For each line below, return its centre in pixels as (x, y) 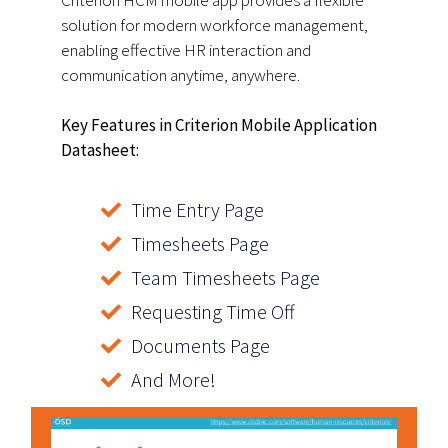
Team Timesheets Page (226, 277)
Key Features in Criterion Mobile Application (219, 125)
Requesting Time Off (213, 311)
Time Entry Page (198, 209)
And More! (174, 379)
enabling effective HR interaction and (186, 50)
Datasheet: (100, 150)
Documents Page (201, 345)
